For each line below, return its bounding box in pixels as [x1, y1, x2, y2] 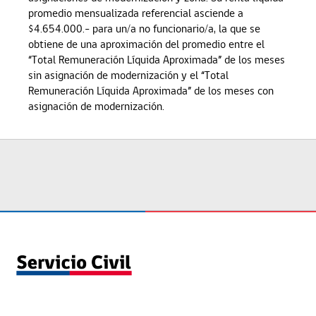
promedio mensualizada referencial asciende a [28, 6, 243, 20]
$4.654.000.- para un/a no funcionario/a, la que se [28, 21, 260, 35]
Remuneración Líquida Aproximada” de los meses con [28, 83, 274, 97]
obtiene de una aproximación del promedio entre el [28, 37, 265, 51]
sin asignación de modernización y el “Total [28, 68, 229, 82]
